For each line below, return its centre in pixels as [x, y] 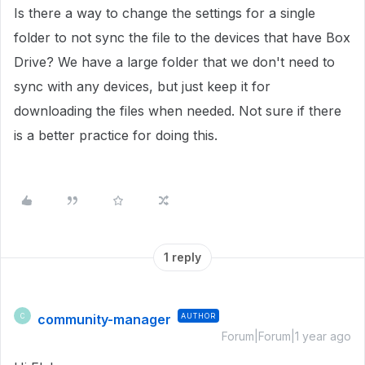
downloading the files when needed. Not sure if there [178, 111]
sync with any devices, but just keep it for [142, 86]
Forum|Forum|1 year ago [286, 336]
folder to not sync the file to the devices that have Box [182, 37]
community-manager [104, 319]
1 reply [182, 257]
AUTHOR [198, 316]
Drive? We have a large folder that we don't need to [174, 62]
